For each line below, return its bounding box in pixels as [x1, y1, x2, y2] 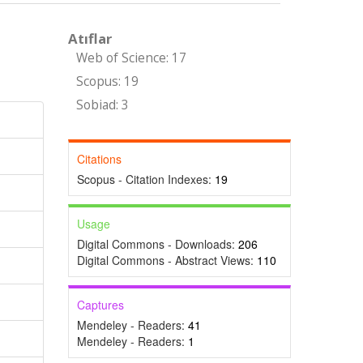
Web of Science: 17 [75, 49, 186, 66]
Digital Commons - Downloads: [76, 236, 238, 252]
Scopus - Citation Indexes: [76, 171, 215, 187]
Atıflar [67, 29, 112, 48]
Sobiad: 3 [75, 96, 129, 113]
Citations [76, 151, 122, 167]
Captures [76, 297, 124, 313]
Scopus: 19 [75, 73, 139, 90]
